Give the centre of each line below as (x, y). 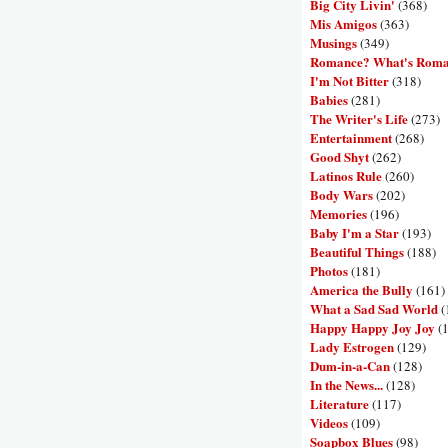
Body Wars (341, 194)
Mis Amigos (343, 23)
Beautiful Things (357, 251)
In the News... (346, 384)
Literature (339, 403)
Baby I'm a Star (354, 232)
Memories (338, 213)
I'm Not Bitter (349, 80)
